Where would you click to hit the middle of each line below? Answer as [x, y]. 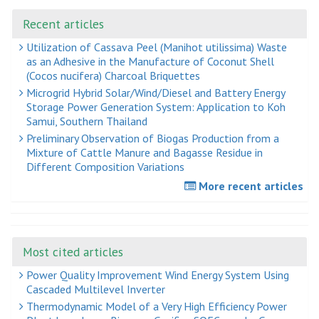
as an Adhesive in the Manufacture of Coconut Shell [150, 62]
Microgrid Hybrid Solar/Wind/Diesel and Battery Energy [155, 93]
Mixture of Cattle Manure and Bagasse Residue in [145, 153]
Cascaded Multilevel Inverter [96, 289]
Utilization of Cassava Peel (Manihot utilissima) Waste [155, 47]
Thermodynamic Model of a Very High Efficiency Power [155, 307]
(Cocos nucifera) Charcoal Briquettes [113, 76]
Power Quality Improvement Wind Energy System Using [156, 275]
